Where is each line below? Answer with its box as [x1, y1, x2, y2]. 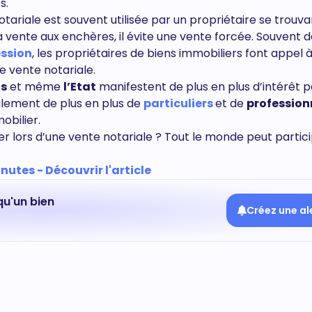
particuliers [143, 95, 213, 111]
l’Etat [63, 79, 96, 95]
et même [7, 79, 63, 95]
